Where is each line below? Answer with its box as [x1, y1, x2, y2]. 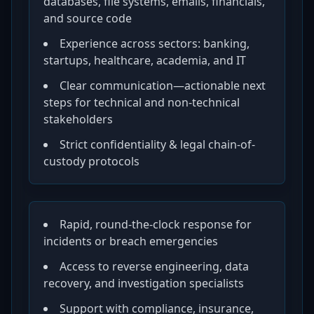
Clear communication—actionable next [60, 78, 266, 93]
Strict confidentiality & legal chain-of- [60, 137, 255, 152]
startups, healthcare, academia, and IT [43, 53, 246, 68]
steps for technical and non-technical [43, 95, 240, 110]
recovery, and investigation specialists [43, 275, 244, 291]
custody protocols [43, 153, 139, 169]
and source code [43, 11, 132, 26]
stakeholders [43, 111, 113, 127]
